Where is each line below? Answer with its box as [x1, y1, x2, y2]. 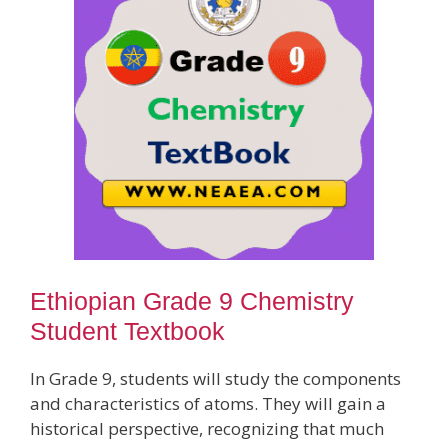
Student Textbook [30, 316, 225, 345]
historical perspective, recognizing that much [30, 416, 384, 440]
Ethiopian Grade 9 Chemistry [30, 286, 354, 315]
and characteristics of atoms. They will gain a [30, 391, 386, 415]
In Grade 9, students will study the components [30, 366, 401, 390]
